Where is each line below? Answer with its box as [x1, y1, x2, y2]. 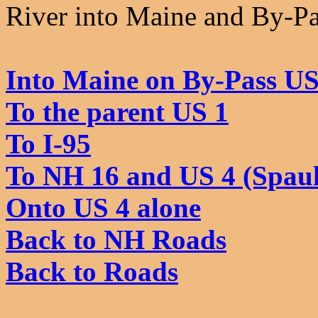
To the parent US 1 [6, 97, 229, 127]
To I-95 [6, 128, 91, 159]
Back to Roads [6, 256, 178, 287]
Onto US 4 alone [6, 192, 201, 223]
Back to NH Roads [6, 224, 226, 255]
